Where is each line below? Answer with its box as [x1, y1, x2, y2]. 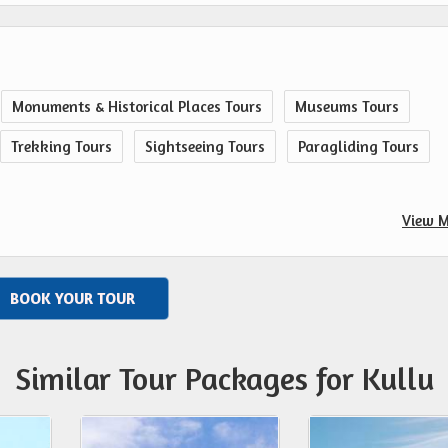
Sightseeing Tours [145, 137, 265, 157]
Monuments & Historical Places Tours [12, 97, 262, 117]
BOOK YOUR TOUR [10, 289, 135, 309]
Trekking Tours [11, 137, 112, 157]
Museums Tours [295, 97, 399, 117]
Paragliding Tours [298, 137, 419, 157]
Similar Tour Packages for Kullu [14, 359, 434, 399]
